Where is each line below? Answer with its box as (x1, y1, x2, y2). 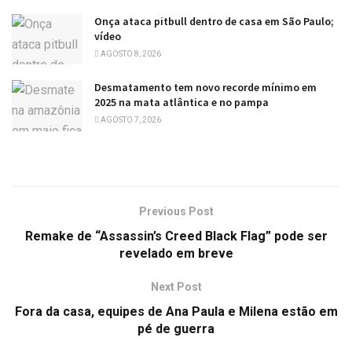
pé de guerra (137, 321, 214, 336)
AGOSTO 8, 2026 (99, 49, 161, 58)
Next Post (150, 280, 202, 293)
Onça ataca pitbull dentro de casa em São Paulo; (94, 14, 334, 28)
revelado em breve (119, 245, 233, 261)
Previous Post (138, 204, 214, 218)
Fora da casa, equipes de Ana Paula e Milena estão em (14, 303, 338, 319)
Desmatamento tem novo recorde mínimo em (94, 80, 317, 95)
